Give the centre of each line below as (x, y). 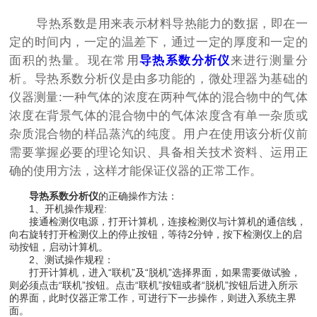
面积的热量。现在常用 (75, 61)
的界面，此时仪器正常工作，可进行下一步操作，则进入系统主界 (153, 298)
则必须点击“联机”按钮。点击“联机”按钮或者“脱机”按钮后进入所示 (154, 286)
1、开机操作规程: (58, 209)
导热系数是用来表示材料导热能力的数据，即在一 (158, 24)
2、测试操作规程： (62, 260)
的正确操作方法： (138, 196)
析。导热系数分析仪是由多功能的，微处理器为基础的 (158, 79)
